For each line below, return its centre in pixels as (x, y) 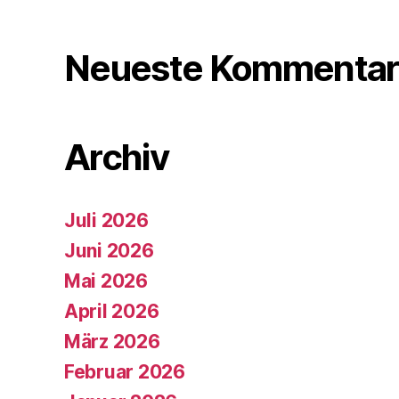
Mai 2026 (106, 281)
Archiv (117, 157)
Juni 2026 (109, 250)
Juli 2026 (106, 220)
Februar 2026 (125, 371)
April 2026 (112, 311)
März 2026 (112, 341)
